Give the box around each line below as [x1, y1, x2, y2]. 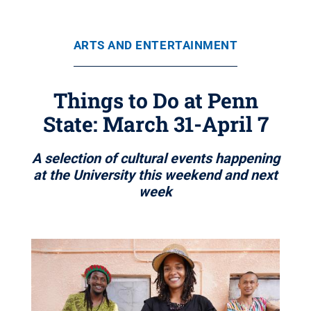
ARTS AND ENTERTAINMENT [73, 38, 238, 52]
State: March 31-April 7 [42, 110, 269, 137]
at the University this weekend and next [33, 167, 278, 183]
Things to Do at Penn [53, 87, 258, 114]
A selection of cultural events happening [31, 150, 280, 167]
